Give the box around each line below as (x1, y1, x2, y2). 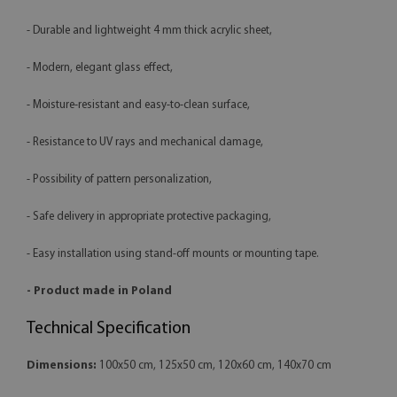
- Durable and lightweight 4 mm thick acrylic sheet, (27, 25, 272, 37)
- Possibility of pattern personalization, (27, 174, 212, 186)
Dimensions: (27, 360, 97, 372)
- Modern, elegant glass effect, (27, 62, 173, 74)
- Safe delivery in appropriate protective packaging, (27, 211, 271, 223)
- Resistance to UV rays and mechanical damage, (27, 136, 263, 149)
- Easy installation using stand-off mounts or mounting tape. (27, 248, 319, 261)
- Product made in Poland (27, 285, 172, 298)
